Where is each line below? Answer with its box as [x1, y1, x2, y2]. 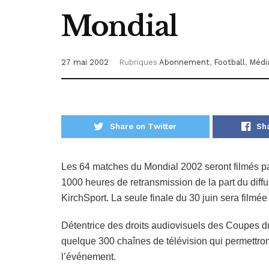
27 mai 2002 [61, 58, 109, 67]
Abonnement [159, 58, 210, 67]
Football [214, 58, 245, 67]
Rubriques [119, 58, 157, 67]
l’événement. [61, 252, 116, 262]
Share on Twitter [110, 122, 177, 131]
